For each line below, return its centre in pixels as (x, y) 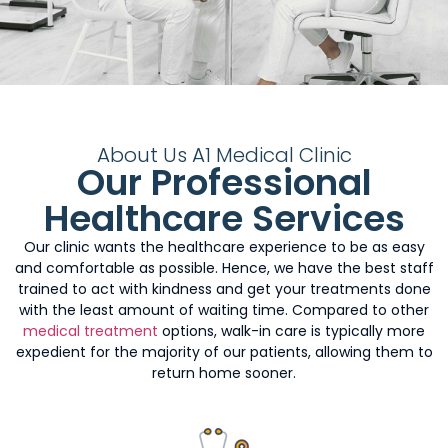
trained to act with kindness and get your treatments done (224, 288)
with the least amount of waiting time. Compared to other (224, 309)
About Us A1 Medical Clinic (224, 154)
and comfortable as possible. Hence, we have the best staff (224, 267)
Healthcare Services (224, 218)
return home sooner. (224, 372)
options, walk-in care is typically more (291, 330)
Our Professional (224, 182)
